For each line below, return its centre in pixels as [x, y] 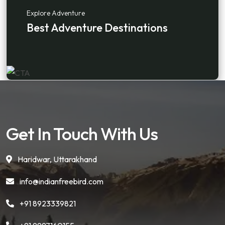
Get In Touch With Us [82, 134]
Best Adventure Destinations [97, 28]
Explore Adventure [56, 13]
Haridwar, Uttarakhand [57, 159]
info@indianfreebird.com [62, 182]
